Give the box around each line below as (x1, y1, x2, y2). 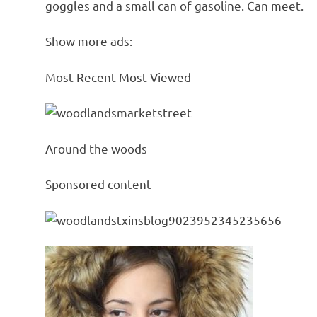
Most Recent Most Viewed (45, 69, 191, 84)
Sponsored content (45, 176, 151, 192)
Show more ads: (45, 33, 132, 49)
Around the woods (45, 140, 147, 156)
